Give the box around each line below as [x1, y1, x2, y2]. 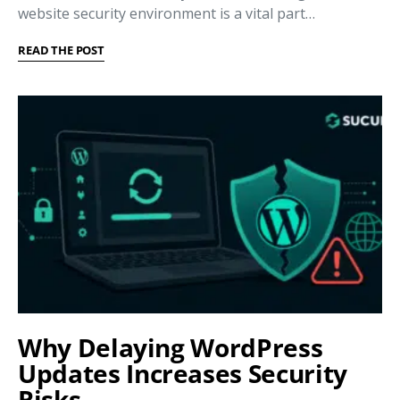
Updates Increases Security [18, 356, 347, 391]
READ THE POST [18, 42, 104, 59]
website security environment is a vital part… [18, 4, 315, 24]
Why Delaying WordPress [18, 330, 323, 365]
